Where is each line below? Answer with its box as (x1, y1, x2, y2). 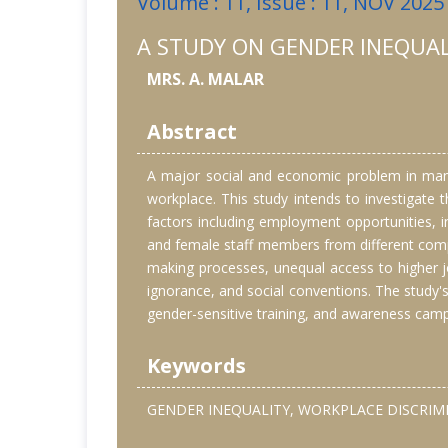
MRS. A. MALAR (147, 68, 264, 91)
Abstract (147, 118, 237, 146)
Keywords (147, 352, 246, 380)
